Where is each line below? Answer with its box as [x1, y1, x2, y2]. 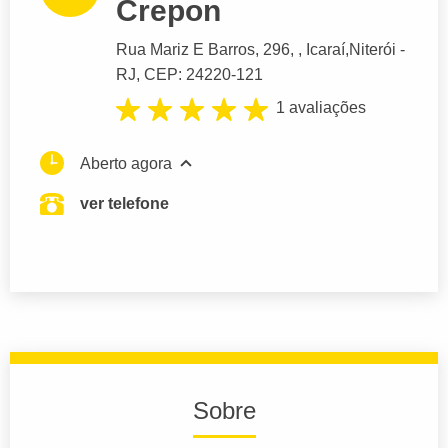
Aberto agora [80, 154, 172, 172]
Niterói [349, 41, 396, 59]
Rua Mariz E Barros [116, 41, 255, 59]
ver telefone [80, 194, 169, 212]
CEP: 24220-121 [144, 66, 263, 84]
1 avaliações [276, 99, 366, 117]
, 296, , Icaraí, [255, 41, 349, 59]
